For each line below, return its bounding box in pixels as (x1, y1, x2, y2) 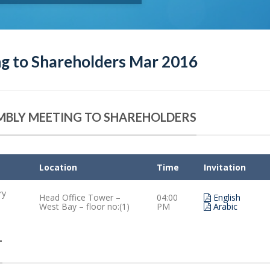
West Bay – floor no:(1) (39, 201, 130, 213)
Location (39, 162, 77, 174)
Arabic (211, 201, 237, 213)
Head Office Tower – (39, 192, 121, 204)
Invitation (204, 162, 246, 174)
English (211, 192, 240, 204)
